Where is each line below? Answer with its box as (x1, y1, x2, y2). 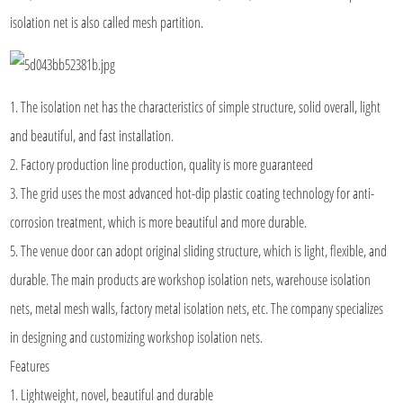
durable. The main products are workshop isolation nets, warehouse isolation (10, 269, 372, 290)
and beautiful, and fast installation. (10, 125, 175, 146)
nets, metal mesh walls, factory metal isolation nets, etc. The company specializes (10, 298, 384, 318)
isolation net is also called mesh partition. (10, 12, 204, 32)
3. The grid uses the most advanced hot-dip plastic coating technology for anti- (10, 183, 375, 203)
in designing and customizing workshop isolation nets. (10, 327, 264, 347)
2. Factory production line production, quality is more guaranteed (10, 154, 314, 175)
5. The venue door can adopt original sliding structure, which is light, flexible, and (10, 240, 388, 261)
